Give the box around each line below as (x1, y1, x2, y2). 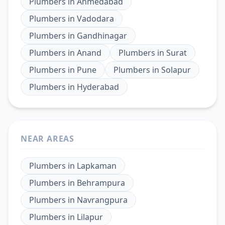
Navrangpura (77, 194, 128, 205)
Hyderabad (77, 81, 119, 92)
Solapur (161, 64, 191, 75)
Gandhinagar (77, 30, 127, 41)
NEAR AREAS (21, 133, 74, 144)
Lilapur (77, 211, 103, 222)
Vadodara (77, 13, 114, 24)
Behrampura (77, 177, 125, 188)
